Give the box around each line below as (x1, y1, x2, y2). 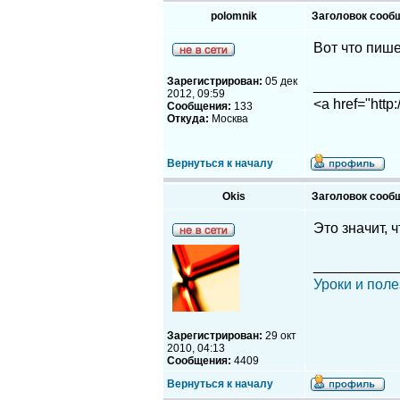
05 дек (262, 75, 297, 87)
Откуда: (167, 112, 209, 125)
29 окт (262, 329, 296, 342)
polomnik (211, 10, 257, 22)
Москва (209, 112, 248, 125)
